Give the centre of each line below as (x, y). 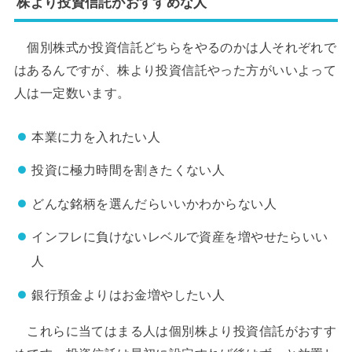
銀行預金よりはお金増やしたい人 (128, 295)
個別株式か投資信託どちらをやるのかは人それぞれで (175, 47)
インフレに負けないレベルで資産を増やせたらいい (180, 237)
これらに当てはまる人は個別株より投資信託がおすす (175, 331)
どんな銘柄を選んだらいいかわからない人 (154, 203)
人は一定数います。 (72, 92)
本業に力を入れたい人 (96, 136)
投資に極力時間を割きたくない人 (128, 170)
